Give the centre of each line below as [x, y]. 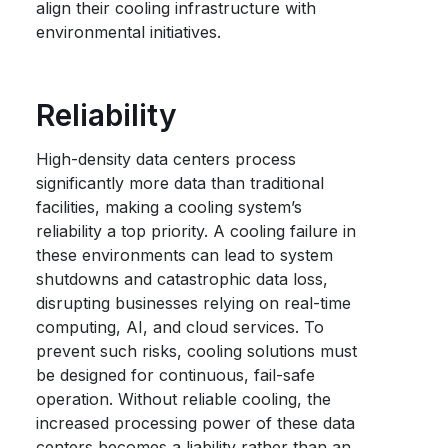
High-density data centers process [166, 159]
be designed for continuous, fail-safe [176, 375]
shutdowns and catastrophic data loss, [182, 279]
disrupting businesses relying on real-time [194, 303]
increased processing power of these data [196, 423]
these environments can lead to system [185, 255]
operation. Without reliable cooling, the [184, 399]
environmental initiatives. [129, 32]
